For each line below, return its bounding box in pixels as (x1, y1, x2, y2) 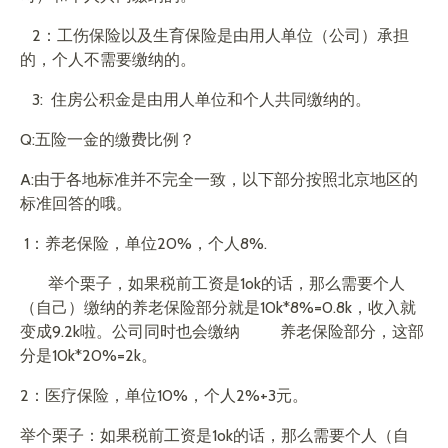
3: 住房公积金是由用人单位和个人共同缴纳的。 (20, 90, 371, 109)
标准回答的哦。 (20, 194, 132, 213)
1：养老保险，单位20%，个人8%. (20, 234, 267, 253)
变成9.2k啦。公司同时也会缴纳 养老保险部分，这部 (20, 322, 424, 341)
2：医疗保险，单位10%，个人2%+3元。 (20, 386, 308, 405)
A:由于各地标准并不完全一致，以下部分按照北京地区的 (20, 170, 418, 189)
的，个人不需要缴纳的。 (20, 50, 196, 69)
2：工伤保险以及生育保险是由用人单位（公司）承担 (20, 26, 409, 45)
